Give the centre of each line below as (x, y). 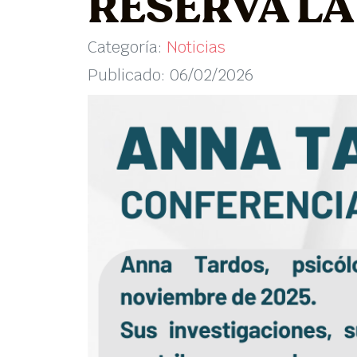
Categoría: (127, 47)
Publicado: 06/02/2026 (170, 75)
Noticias (196, 47)
